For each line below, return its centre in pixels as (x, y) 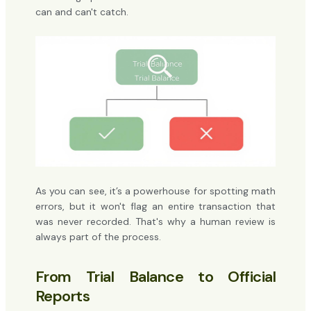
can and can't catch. (82, 11)
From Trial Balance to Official (155, 277)
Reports (62, 296)
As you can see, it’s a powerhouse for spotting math (155, 191)
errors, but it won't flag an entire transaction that (155, 207)
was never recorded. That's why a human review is (155, 222)
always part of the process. (98, 237)
